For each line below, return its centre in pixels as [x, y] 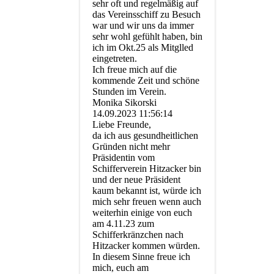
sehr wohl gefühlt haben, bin [147, 37]
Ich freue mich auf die [135, 70]
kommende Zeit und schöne [146, 81]
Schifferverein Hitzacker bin [147, 169]
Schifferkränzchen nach [138, 235]
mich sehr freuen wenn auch [147, 202]
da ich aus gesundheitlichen [145, 136]
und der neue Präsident [136, 180]
